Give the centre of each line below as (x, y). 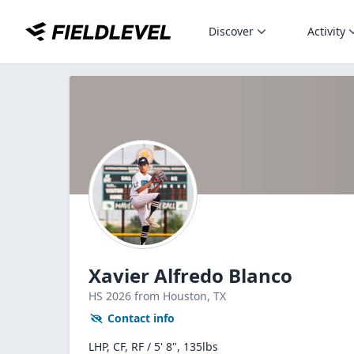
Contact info (141, 318)
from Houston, (174, 296)
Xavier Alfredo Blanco (190, 275)
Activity (326, 31)
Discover (231, 31)
